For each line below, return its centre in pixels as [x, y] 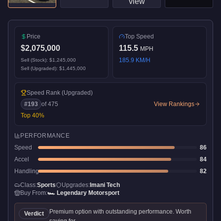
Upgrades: [76, 185]
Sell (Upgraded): [40, 68]
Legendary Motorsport [88, 193]
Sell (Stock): [35, 60]
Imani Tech [105, 185]
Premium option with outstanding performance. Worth [120, 211]
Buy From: [34, 193]
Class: [29, 185]
